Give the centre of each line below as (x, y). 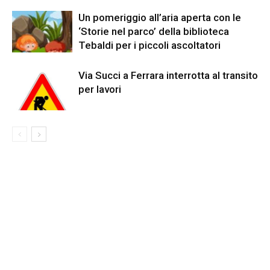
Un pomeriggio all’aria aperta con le (160, 17)
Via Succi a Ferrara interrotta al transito (168, 75)
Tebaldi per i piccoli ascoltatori (149, 45)
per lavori (100, 89)
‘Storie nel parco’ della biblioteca (154, 31)
